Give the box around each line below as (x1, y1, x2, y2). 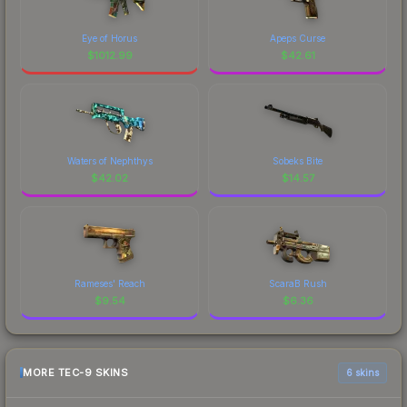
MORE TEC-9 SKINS (23, 366, 128, 380)
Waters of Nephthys (66, 154, 153, 166)
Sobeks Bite (273, 154, 323, 166)
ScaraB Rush (268, 277, 327, 289)
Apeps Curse (270, 32, 325, 44)
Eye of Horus (82, 32, 137, 44)
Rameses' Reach (74, 277, 145, 289)
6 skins (346, 366, 379, 378)
